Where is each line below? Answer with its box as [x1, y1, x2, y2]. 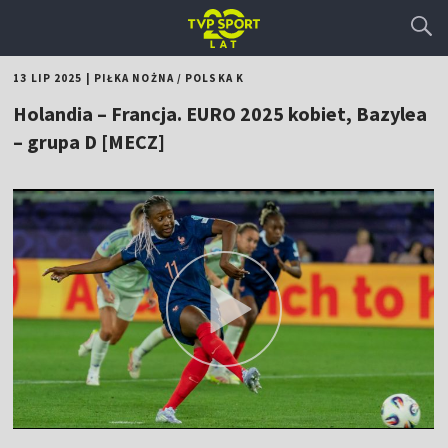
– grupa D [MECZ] [13, 129, 166, 154]
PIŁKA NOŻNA [93, 71, 174, 85]
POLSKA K [185, 71, 244, 85]
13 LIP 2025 [13, 71, 83, 85]
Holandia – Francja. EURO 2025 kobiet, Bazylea [13, 101, 428, 126]
